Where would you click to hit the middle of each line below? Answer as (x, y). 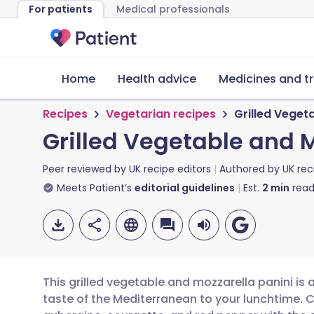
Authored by (251, 169)
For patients (61, 9)
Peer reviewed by (86, 169)
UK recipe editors (170, 169)
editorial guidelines (185, 188)
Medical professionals (173, 9)
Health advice (157, 79)
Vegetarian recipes (161, 114)
